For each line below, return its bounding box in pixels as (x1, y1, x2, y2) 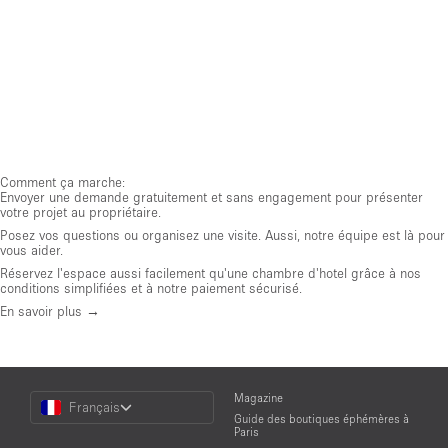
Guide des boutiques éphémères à (234, 411, 409, 425)
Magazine (234, 390, 283, 404)
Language (29, 415, 79, 429)
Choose (29, 389, 67, 403)
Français (69, 398, 120, 415)
